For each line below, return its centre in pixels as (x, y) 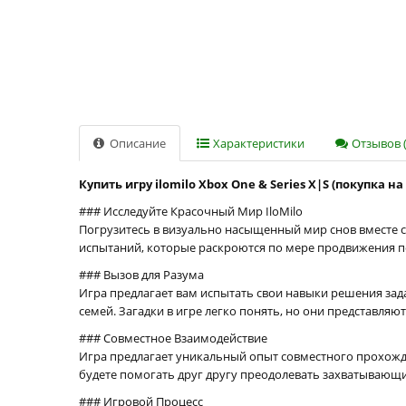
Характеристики (257, 143)
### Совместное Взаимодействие (173, 338)
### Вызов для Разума (141, 275)
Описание (136, 143)
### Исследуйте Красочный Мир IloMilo (191, 211)
